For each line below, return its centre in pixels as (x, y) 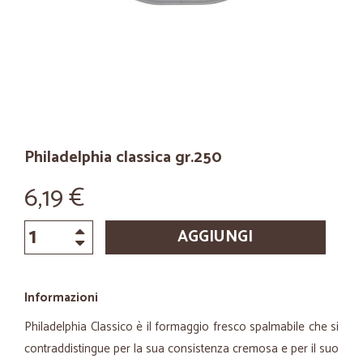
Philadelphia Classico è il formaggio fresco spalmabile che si (181, 327)
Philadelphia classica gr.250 (123, 158)
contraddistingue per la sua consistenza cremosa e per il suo (181, 349)
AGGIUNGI (216, 237)
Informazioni (61, 298)
